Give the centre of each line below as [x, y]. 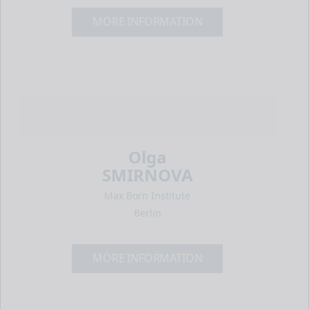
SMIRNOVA [147, 175]
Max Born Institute [148, 195]
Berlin [147, 212]
